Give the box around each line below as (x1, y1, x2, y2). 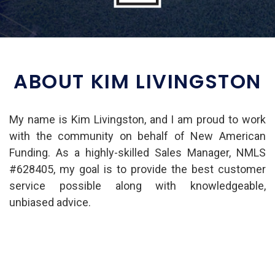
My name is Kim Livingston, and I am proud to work (9, 112, 266, 126)
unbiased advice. (9, 195, 91, 209)
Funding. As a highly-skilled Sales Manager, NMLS (9, 145, 266, 159)
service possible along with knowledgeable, (9, 179, 266, 192)
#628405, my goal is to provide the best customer (9, 162, 266, 176)
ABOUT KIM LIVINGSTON (14, 67, 261, 95)
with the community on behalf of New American (9, 129, 266, 142)
